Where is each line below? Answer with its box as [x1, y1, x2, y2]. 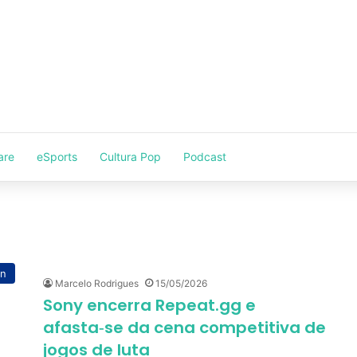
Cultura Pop [100, 150, 161, 163]
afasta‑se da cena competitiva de [43, 316, 326, 339]
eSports [37, 150, 77, 163]
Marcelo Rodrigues [55, 277, 139, 289]
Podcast [183, 150, 226, 163]
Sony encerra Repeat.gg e [43, 294, 256, 316]
